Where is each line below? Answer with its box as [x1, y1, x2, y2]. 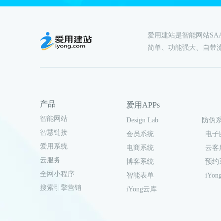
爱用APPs [126, 101, 160, 110]
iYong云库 [126, 185, 157, 193]
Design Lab [126, 116, 158, 124]
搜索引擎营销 [39, 184, 81, 191]
